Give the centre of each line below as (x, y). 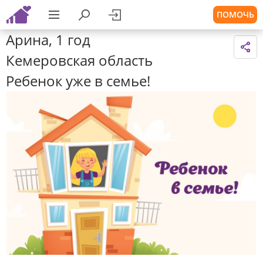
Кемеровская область (79, 60)
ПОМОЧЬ (235, 14)
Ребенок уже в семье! (78, 81)
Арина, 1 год (48, 40)
